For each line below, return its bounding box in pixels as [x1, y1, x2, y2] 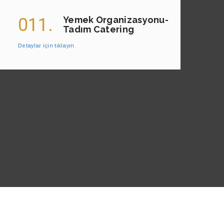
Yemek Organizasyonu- [63, 14, 169, 25]
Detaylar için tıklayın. [18, 42, 76, 49]
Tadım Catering [63, 24, 134, 35]
